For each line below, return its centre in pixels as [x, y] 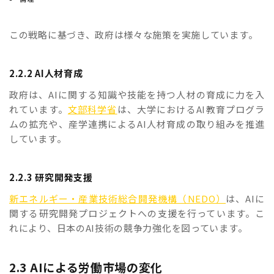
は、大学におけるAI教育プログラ [191, 109]
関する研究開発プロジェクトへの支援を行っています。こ [137, 213]
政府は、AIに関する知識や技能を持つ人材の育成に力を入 [137, 95]
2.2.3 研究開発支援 [51, 177]
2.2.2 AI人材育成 [46, 73]
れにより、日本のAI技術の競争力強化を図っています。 [128, 228]
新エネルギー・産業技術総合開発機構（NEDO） [118, 199]
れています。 [39, 109]
